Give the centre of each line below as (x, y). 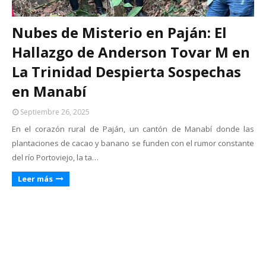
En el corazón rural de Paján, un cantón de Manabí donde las (133, 129)
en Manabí (49, 91)
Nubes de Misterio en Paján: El (119, 32)
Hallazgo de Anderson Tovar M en (131, 52)
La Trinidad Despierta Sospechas (126, 72)
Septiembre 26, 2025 (55, 112)
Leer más (35, 179)
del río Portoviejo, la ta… (55, 157)
